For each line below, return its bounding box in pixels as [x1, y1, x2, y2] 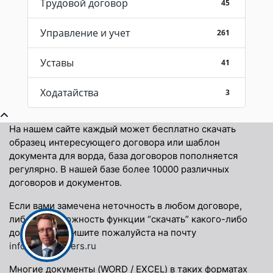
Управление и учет [40, 26, 130, 40]
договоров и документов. [9, 177, 122, 188]
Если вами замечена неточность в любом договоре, [9, 200, 242, 211]
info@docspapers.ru [9, 240, 96, 252]
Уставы [40, 56, 74, 69]
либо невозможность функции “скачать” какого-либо [9, 213, 247, 225]
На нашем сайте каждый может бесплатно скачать [9, 123, 236, 135]
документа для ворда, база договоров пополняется [9, 150, 238, 161]
